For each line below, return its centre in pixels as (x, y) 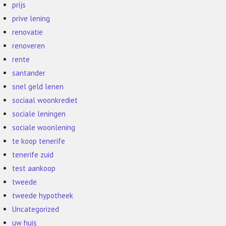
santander (29, 73)
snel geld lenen (38, 87)
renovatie (28, 32)
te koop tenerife (39, 141)
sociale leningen (39, 114)
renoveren (29, 46)
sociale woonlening (44, 127)
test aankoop (34, 168)
